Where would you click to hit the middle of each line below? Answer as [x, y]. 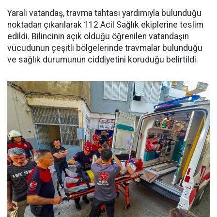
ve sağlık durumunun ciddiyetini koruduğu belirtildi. [103, 60]
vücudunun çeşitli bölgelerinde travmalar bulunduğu [105, 48]
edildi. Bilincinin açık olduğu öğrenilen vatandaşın [98, 37]
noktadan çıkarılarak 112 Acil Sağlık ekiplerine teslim [105, 25]
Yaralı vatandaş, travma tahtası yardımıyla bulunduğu [104, 13]
